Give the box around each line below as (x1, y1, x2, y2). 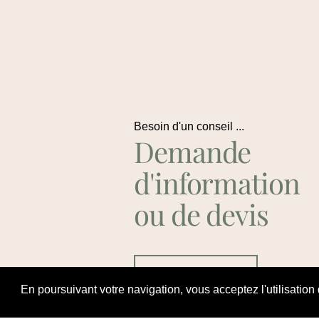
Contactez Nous (157, 266, 235, 279)
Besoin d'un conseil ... (134, 120, 245, 133)
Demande (134, 132, 251, 171)
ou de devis (134, 195, 268, 234)
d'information (134, 164, 300, 202)
